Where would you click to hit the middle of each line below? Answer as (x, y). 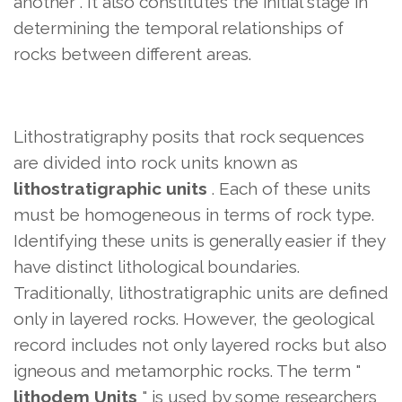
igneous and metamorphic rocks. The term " (187, 371)
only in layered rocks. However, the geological (193, 319)
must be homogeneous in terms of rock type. (194, 215)
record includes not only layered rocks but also (200, 345)
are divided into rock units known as (156, 163)
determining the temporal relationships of (179, 28)
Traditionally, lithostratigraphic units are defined (201, 293)
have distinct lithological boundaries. (157, 267)
